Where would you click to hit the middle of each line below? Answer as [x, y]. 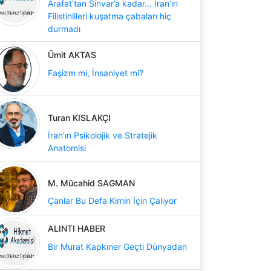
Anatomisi [67, 148]
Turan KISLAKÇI [79, 117]
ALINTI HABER [77, 228]
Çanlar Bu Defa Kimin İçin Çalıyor [112, 201]
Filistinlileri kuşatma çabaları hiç [109, 16]
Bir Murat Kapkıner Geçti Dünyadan [117, 246]
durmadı [64, 28]
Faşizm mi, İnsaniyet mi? [96, 73]
